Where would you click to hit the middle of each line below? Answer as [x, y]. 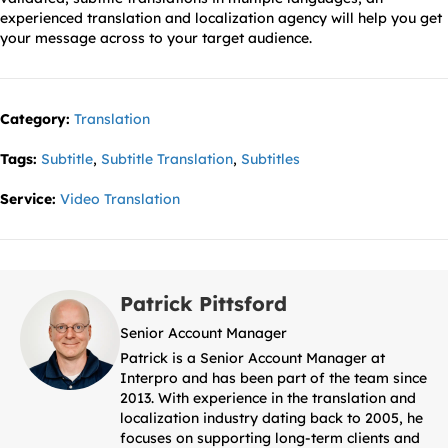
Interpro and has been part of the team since [273, 378]
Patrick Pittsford [203, 304]
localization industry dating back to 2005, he [271, 418]
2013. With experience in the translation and [268, 398]
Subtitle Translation [167, 159]
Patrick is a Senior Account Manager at [252, 358]
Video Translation [120, 199]
